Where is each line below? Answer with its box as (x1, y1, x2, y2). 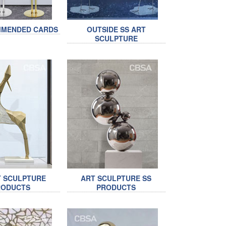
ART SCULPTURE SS (81, 173, 152, 183)
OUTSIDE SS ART (86, 24, 146, 34)
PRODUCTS (96, 182, 136, 192)
